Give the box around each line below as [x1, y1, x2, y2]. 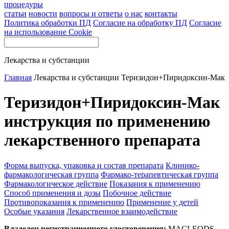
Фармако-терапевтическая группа [101, 170, 218, 179]
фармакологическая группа [4, 170, 99, 179]
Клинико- [166, 161, 199, 170]
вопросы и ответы [59, 9, 123, 18]
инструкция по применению [4, 112, 210, 131]
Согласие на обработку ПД [93, 18, 187, 27]
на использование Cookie [4, 28, 92, 36]
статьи [4, 9, 27, 18]
